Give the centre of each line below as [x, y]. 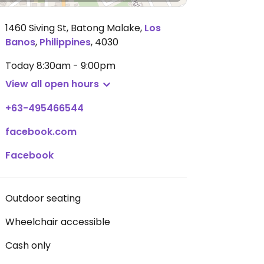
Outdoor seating [43, 198]
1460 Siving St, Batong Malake [73, 28]
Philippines [65, 42]
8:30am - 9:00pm [76, 66]
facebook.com [41, 132]
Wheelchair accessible [58, 222]
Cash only [28, 245]
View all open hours [52, 84]
